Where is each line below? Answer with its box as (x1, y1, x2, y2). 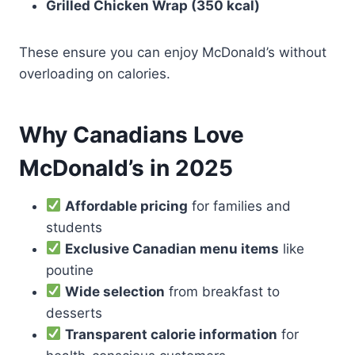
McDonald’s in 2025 (19, 154, 233, 181)
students (46, 219, 102, 235)
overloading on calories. (19, 65, 170, 82)
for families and (188, 197, 292, 214)
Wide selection (65, 283, 166, 300)
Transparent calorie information (65, 326, 278, 342)
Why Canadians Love (19, 120, 244, 148)
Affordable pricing (65, 197, 189, 214)
